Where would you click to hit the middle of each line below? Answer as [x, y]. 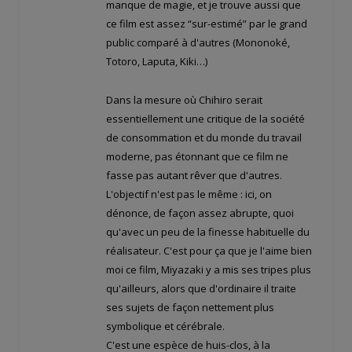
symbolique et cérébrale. [165, 326]
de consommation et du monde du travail [204, 137]
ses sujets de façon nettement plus [190, 307]
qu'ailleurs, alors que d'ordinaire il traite [201, 288]
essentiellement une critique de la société [205, 118]
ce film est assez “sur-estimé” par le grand [207, 24]
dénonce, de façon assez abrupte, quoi [200, 213]
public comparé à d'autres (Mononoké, [198, 43]
